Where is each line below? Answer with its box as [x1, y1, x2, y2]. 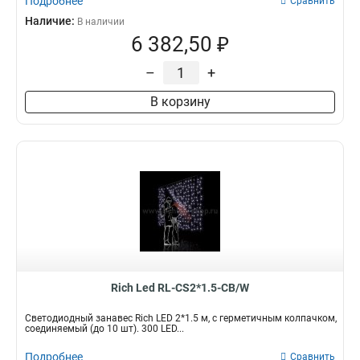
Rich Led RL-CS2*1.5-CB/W [111, 281, 249, 294]
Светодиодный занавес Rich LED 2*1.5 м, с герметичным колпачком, [25, 313, 337, 324]
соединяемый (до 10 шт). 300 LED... [25, 323, 184, 334]
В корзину [149, 94, 211, 109]
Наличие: [25, 14, 77, 27]
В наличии [77, 16, 125, 27]
